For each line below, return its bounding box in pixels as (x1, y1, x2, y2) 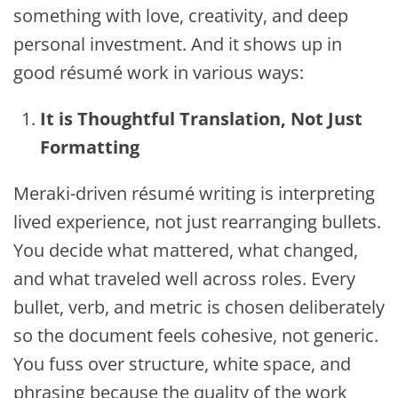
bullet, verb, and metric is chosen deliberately (13, 295, 385, 320)
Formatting (40, 135, 139, 160)
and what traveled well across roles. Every (13, 267, 355, 291)
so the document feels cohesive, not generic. (13, 323, 378, 348)
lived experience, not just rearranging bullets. (13, 210, 381, 235)
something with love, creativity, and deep (13, 4, 348, 28)
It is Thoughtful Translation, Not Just (40, 107, 362, 131)
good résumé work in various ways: (13, 60, 304, 85)
